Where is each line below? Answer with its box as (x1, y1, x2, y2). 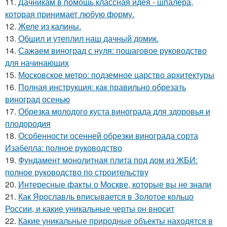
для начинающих (5, 56, 69, 68)
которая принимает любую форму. (5, 8, 134, 20)
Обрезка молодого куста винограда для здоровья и (18, 105, 210, 117)
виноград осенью (5, 93, 70, 105)
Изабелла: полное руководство (5, 141, 122, 154)
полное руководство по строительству (5, 166, 148, 178)
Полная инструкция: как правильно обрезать (18, 81, 186, 93)
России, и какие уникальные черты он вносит (5, 202, 174, 214)
